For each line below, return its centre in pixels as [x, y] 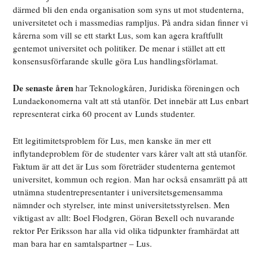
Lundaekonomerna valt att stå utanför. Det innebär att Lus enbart [131, 101]
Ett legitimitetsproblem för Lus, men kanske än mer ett [112, 141]
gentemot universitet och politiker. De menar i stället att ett [119, 48]
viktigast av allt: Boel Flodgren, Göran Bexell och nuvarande [124, 218]
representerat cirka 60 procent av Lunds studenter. [104, 114]
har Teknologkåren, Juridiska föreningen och [157, 88]
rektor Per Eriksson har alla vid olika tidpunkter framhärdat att [126, 231]
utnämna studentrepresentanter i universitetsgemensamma [118, 192]
